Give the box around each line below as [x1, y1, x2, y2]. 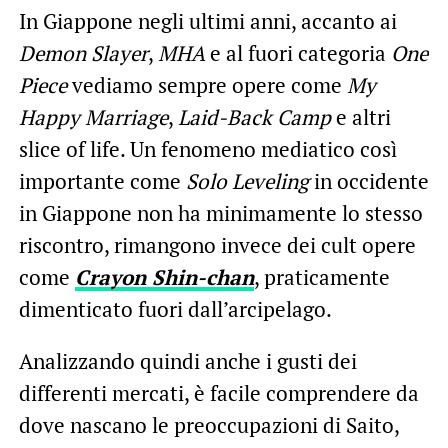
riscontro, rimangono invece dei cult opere [18, 230, 416, 259]
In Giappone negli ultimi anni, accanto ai [18, 6, 397, 35]
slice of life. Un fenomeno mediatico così [18, 134, 397, 163]
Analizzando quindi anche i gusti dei [18, 346, 357, 375]
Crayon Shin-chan [74, 262, 254, 291]
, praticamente [253, 262, 390, 291]
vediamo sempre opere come [66, 70, 347, 99]
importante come [18, 166, 186, 195]
